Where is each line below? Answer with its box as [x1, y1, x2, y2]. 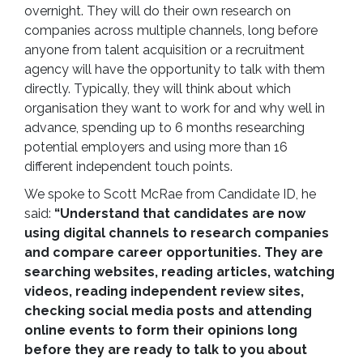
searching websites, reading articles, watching [24, 264, 335, 280]
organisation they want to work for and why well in [24, 100, 325, 117]
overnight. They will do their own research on [24, 3, 291, 19]
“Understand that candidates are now [54, 206, 305, 222]
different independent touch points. [24, 159, 233, 175]
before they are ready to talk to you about [24, 342, 307, 358]
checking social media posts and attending [24, 303, 312, 319]
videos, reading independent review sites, [24, 284, 304, 300]
